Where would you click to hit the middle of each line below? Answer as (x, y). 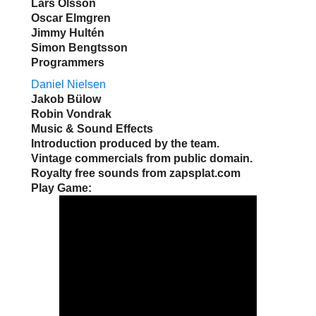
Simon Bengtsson (79, 48)
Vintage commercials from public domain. (142, 159)
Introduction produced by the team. (125, 144)
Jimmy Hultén (68, 33)
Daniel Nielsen (68, 85)
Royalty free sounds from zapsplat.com (136, 174)
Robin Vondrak (71, 114)
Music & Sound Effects (92, 129)
